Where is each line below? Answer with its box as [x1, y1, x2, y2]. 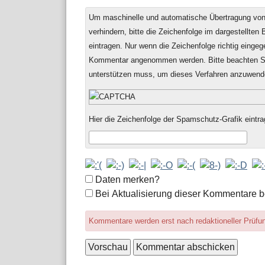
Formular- [85, 173, 125, 184]
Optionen [85, 188, 123, 198]
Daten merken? [95, 174, 160, 185]
